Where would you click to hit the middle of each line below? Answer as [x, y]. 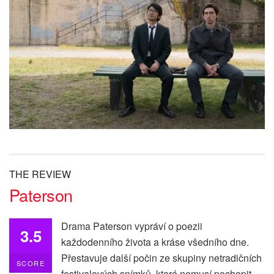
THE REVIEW [40, 174]
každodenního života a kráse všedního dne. [155, 242]
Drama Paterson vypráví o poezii [132, 226]
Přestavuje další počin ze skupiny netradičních [161, 257]
